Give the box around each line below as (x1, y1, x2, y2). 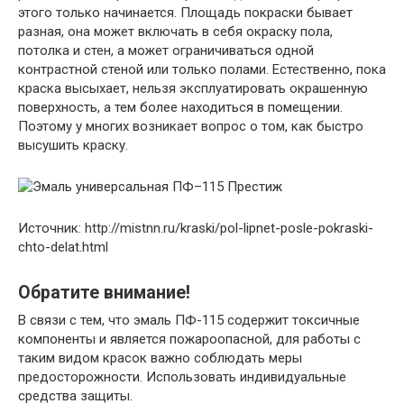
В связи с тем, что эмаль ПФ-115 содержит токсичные (18, 311, 360, 328)
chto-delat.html (18, 238, 108, 255)
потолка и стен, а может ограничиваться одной (18, 41, 314, 59)
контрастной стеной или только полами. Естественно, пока (18, 60, 386, 78)
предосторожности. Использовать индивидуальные (18, 368, 346, 385)
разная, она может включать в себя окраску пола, (18, 23, 333, 40)
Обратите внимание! (18, 282, 190, 303)
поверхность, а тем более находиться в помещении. (18, 98, 343, 115)
